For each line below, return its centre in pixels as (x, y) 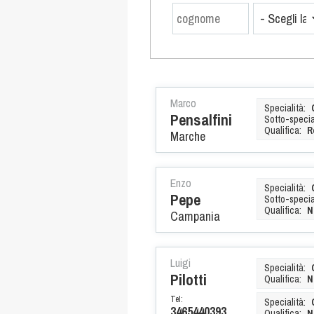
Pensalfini (201, 120)
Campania (195, 216)
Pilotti (189, 279)
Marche (188, 136)
